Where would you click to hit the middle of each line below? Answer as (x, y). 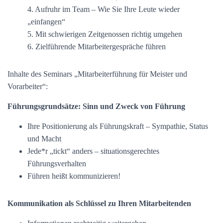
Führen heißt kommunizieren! (74, 176)
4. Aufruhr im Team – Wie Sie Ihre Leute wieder (104, 9)
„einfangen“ (46, 22)
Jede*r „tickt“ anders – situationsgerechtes (93, 151)
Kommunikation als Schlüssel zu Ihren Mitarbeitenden (99, 203)
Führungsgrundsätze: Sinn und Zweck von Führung (96, 106)
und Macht (44, 139)
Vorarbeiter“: (28, 86)
